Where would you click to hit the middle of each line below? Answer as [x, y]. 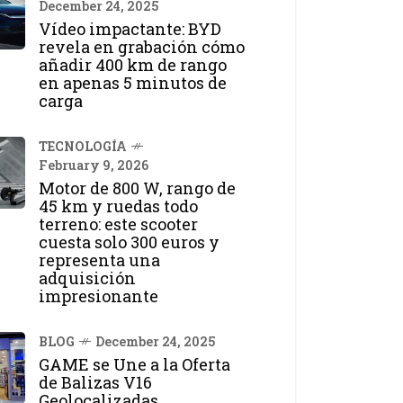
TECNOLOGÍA [83, 146]
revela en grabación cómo [142, 46]
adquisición [87, 278]
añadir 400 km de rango [133, 64]
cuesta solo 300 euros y [129, 242]
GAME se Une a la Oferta [134, 364]
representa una [99, 260]
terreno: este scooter [118, 224]
